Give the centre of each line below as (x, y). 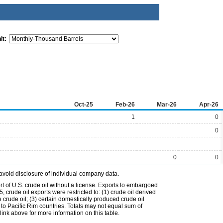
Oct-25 (84, 105)
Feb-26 (125, 105)
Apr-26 (209, 105)
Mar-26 (167, 105)
